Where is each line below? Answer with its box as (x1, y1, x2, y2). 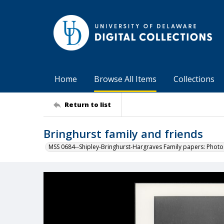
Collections (173, 73, 214, 84)
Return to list (64, 99, 111, 109)
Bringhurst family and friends (43, 126, 203, 141)
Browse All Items (94, 73, 156, 84)
